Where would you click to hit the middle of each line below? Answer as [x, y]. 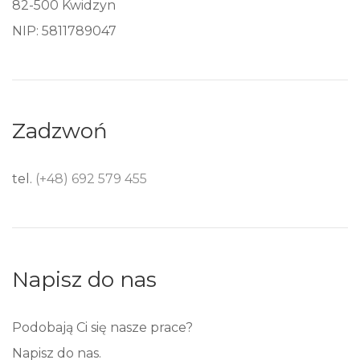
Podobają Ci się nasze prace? [102, 327]
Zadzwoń [60, 131]
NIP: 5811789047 [64, 31]
